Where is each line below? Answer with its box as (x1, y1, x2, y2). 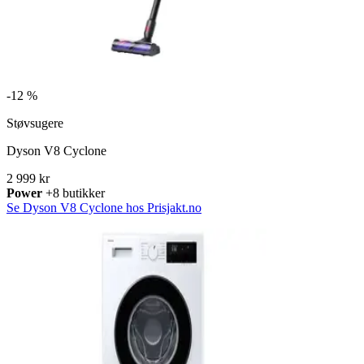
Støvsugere (6, 116, 63, 131)
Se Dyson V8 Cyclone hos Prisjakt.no (6, 201, 201, 215)
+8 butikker (42, 186, 105, 201)
